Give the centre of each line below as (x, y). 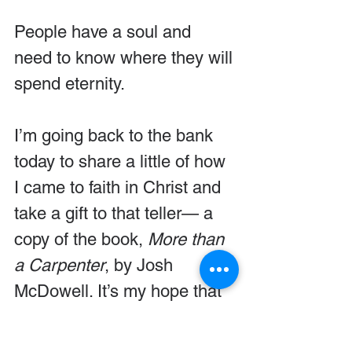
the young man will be (99, 317)
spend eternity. (70, 83)
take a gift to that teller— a (116, 213)
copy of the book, (81, 239)
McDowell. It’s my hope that (120, 291)
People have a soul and (105, 31)
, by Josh (141, 265)
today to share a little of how (122, 161)
